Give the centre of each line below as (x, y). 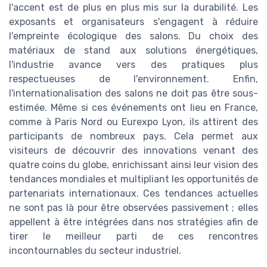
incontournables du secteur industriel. (95, 251)
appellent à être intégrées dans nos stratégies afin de (133, 222)
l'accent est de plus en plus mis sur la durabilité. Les (133, 8)
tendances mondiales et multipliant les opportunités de (133, 179)
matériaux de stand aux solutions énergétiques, (133, 51)
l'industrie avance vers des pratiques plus (133, 65)
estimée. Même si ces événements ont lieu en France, (133, 108)
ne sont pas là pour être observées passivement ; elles (133, 208)
